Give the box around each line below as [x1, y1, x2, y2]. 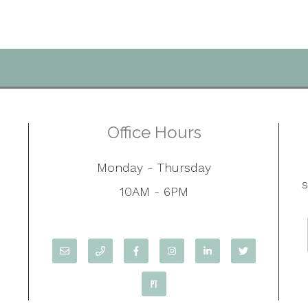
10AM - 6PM [120, 184, 188, 199]
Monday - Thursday [97, 160, 211, 175]
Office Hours [107, 122, 201, 142]
